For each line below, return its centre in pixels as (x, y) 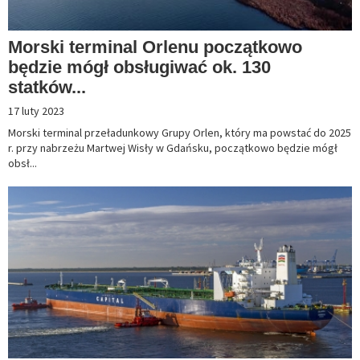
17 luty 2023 (36, 111)
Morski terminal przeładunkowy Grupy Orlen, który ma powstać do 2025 (180, 133)
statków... (47, 88)
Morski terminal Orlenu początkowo (155, 47)
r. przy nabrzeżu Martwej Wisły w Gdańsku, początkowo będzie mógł (173, 148)
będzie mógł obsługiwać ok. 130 (139, 67)
